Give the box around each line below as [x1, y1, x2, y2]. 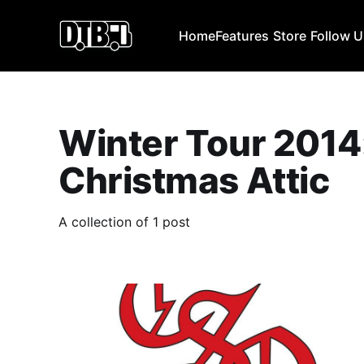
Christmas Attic [58, 158, 330, 202]
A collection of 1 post [58, 213, 190, 230]
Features [215, 28, 270, 44]
